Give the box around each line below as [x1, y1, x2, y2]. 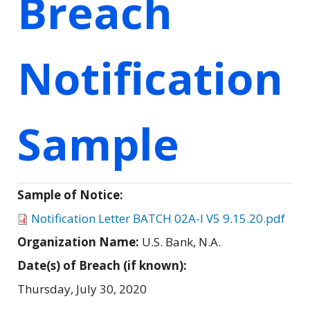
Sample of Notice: [17, 186, 126, 203]
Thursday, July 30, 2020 [17, 280, 147, 297]
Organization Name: [17, 233, 142, 250]
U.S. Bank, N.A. [142, 233, 221, 250]
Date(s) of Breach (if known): [17, 257, 190, 273]
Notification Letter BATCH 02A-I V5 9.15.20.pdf [31, 210, 285, 226]
